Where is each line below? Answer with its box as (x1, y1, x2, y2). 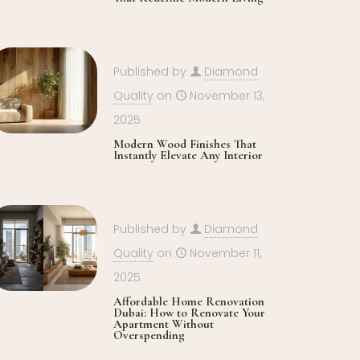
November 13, (190, 88, 265, 104)
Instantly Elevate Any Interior (113, 148, 264, 163)
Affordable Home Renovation (113, 294, 265, 309)
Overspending (113, 328, 186, 343)
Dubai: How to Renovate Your (113, 305, 266, 321)
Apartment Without (113, 317, 215, 332)
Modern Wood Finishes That (113, 137, 257, 152)
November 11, (190, 245, 262, 262)
